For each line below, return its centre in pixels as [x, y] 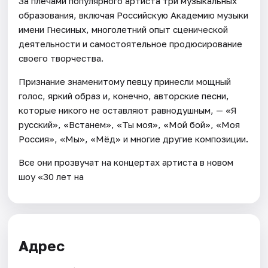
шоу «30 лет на [51, 176]
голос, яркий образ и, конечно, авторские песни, [124, 95]
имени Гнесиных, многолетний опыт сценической [124, 29]
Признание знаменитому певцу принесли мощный [125, 81]
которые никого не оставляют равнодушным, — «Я [128, 110]
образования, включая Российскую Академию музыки [134, 15]
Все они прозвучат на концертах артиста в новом [126, 162]
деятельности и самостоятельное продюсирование [131, 43]
